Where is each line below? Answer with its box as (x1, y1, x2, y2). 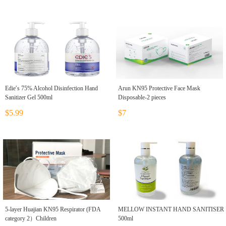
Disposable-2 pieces (118, 94, 166, 101)
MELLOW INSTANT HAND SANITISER (118, 206, 224, 213)
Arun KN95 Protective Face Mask (118, 85, 200, 92)
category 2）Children (5, 215, 56, 222)
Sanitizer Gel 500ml (5, 94, 52, 101)
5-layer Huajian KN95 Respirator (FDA (5, 206, 100, 213)
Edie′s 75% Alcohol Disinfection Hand (5, 85, 98, 92)
